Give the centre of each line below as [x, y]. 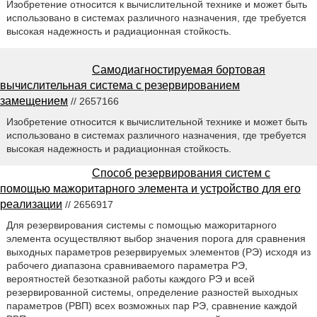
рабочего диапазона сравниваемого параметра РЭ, [127, 265]
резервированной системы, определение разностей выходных [152, 292]
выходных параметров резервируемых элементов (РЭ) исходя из [158, 252]
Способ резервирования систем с [181, 173]
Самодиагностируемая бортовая [179, 69]
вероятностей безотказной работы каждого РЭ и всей [130, 278]
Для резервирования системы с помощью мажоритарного [141, 225]
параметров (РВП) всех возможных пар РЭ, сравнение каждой [151, 305]
